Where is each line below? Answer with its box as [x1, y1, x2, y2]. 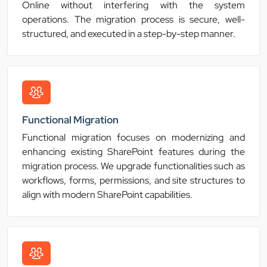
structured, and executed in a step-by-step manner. [22, 27, 235, 41]
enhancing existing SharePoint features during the [22, 145, 245, 159]
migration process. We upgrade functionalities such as [22, 160, 245, 173]
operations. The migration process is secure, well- [22, 13, 245, 26]
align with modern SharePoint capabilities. [22, 188, 193, 201]
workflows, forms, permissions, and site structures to [22, 174, 245, 187]
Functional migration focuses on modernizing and [22, 131, 245, 144]
